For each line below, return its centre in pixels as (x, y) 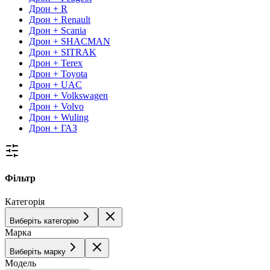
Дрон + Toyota (58, 74)
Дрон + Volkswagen (68, 95)
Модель (20, 263)
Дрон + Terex (56, 63)
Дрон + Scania (58, 30)
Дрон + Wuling (59, 117)
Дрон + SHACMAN (70, 41)
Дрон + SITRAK (63, 52)
